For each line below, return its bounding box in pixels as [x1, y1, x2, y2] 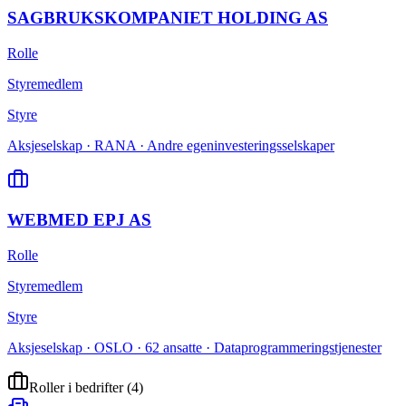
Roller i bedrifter [29, 379, 123, 395]
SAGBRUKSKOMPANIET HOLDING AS [7, 7, 328, 27]
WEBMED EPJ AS [7, 210, 151, 230]
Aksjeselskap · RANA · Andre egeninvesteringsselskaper [7, 137, 334, 153]
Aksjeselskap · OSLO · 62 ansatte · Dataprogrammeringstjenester [7, 339, 382, 355]
